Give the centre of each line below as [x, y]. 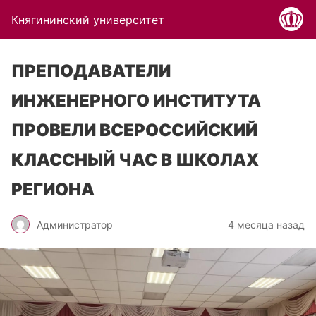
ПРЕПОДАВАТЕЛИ [91, 71]
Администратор [75, 224]
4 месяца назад [266, 224]
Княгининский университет [88, 20]
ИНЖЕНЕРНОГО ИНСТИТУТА [136, 101]
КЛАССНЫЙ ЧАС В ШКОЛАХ [135, 160]
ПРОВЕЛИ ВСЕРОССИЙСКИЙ [134, 130]
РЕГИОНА [53, 189]
